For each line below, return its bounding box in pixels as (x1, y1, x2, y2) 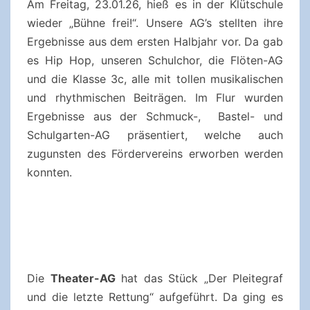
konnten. (27, 165, 72, 179)
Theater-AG (50, 271, 116, 285)
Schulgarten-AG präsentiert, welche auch (27, 128, 283, 142)
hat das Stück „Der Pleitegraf (115, 271, 283, 285)
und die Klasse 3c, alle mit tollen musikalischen (27, 72, 283, 86)
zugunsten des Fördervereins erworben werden (27, 147, 283, 161)
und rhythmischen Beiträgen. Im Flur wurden (27, 91, 283, 104)
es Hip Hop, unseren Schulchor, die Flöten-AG (27, 53, 283, 67)
